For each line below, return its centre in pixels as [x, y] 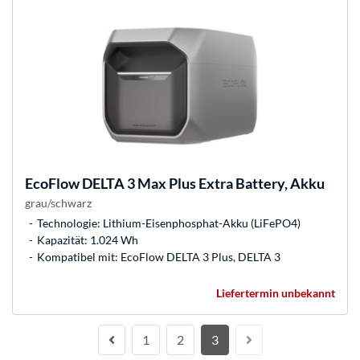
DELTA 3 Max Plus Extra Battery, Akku [202, 184]
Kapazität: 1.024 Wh [88, 240]
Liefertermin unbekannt [276, 293]
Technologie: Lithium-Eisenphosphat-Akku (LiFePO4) [169, 223]
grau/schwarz [58, 203]
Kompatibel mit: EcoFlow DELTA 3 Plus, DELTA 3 [159, 257]
